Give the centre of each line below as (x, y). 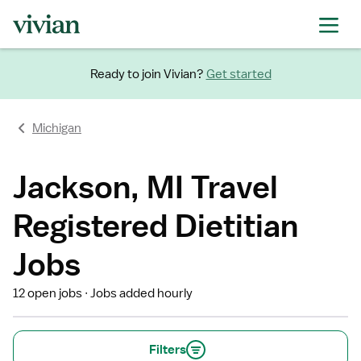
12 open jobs (48, 293)
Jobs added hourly (142, 293)
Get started (239, 74)
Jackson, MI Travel (145, 187)
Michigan (57, 128)
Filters (168, 350)
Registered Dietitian (156, 225)
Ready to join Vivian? (147, 74)
